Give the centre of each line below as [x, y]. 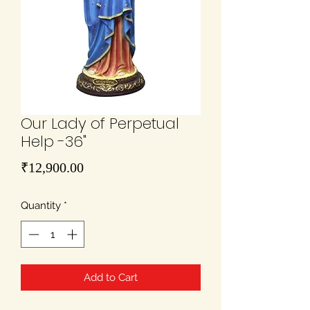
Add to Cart [111, 277]
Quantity [41, 206]
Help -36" [54, 142]
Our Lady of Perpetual [100, 124]
